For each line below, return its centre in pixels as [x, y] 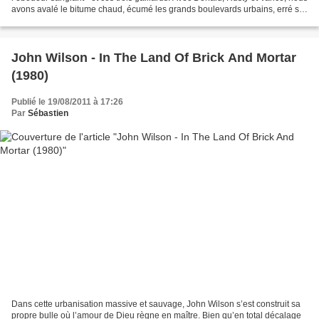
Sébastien [48, 114]
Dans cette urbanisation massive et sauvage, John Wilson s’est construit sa [156, 304]
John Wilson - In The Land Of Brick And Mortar [154, 58]
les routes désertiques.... [58, 21]
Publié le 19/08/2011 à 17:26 [67, 102]
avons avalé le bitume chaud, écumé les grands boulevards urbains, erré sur [159, 10]
